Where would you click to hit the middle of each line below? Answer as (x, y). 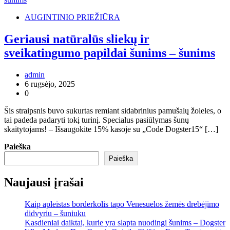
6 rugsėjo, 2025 (50, 84)
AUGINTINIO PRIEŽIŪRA (72, 17)
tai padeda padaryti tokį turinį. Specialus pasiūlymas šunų (97, 120)
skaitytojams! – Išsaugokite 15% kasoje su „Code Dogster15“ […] (111, 129)
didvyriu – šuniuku (55, 213)
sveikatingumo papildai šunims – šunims (110, 53)
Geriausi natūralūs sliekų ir (77, 39)
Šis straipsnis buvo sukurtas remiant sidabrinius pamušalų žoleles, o (113, 110)
